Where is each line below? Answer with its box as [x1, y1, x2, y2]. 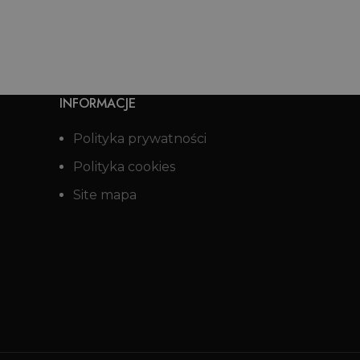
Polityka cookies [73, 159, 175, 174]
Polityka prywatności [73, 131, 207, 146]
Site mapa [73, 187, 137, 202]
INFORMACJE [59, 94, 136, 112]
